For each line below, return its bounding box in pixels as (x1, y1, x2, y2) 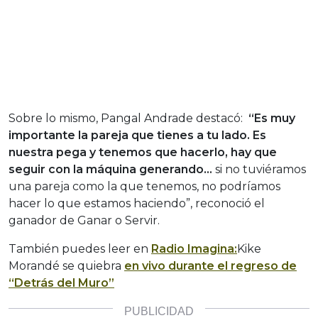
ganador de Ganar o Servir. (9, 214, 160, 228)
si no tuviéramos (212, 163, 306, 177)
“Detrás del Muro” (9, 276, 114, 290)
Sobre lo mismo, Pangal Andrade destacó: (9, 111, 248, 126)
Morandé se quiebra (9, 259, 124, 273)
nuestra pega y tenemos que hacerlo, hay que (9, 146, 277, 160)
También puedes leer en (9, 242, 151, 256)
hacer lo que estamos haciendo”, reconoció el (9, 197, 265, 211)
